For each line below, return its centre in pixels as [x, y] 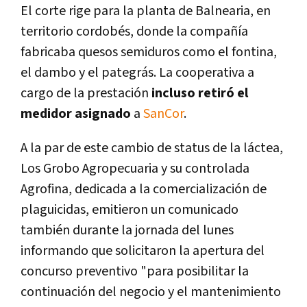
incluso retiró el [200, 94]
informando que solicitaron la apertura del [143, 251]
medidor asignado [76, 114]
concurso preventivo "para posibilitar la [135, 272]
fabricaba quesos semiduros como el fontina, [149, 52]
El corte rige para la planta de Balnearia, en [146, 11]
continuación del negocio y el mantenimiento [151, 292]
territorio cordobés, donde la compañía [134, 32]
